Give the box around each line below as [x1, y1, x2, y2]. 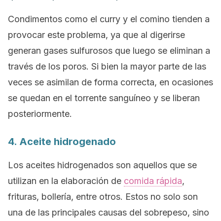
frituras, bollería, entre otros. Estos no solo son [8, 191, 198, 202]
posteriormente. [8, 109, 72, 119]
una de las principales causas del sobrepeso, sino [8, 207, 209, 218]
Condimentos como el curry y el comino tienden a [8, 14, 210, 24]
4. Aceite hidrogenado [8, 136, 116, 147]
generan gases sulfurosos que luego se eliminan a [8, 45, 210, 56]
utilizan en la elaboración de [8, 176, 124, 186]
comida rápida [124, 176, 182, 186]
